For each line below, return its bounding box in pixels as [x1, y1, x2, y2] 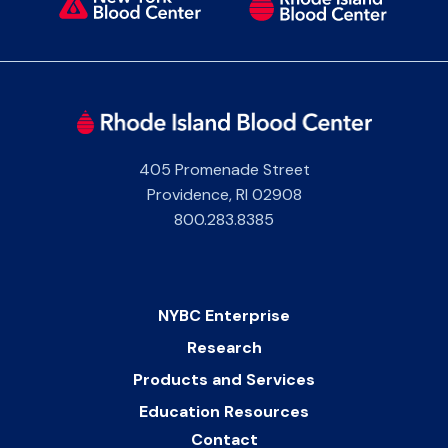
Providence [146, 184, 229, 206]
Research [186, 337, 262, 359]
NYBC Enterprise [158, 305, 290, 327]
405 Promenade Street [138, 159, 310, 181]
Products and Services [133, 369, 315, 391]
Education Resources [139, 401, 309, 423]
